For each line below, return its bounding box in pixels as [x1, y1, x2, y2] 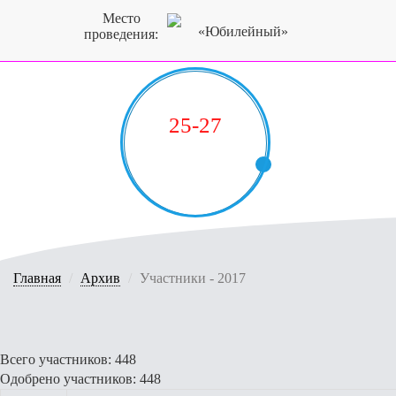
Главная [13, 270, 61, 286]
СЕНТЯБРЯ [152, 143, 239, 162]
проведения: [84, 27, 158, 42]
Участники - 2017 [140, 270, 246, 286]
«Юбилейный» [198, 24, 288, 39]
